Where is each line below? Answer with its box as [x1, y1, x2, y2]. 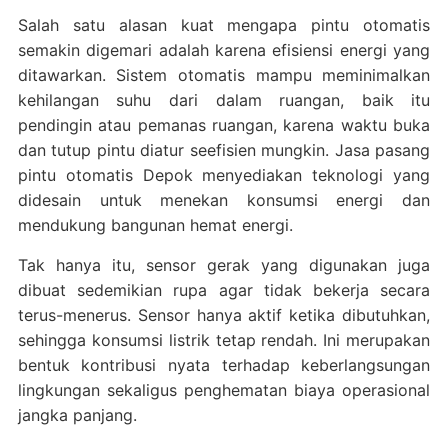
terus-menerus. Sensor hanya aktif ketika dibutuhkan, [17, 304, 431, 325]
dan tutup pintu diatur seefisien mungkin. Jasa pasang [17, 139, 431, 160]
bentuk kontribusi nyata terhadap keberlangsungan [17, 354, 431, 375]
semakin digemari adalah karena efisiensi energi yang [17, 39, 431, 60]
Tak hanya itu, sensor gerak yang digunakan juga [17, 254, 431, 275]
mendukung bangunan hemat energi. [17, 214, 293, 235]
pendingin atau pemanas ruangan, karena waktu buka [17, 114, 431, 135]
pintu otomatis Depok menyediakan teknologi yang [17, 164, 431, 185]
